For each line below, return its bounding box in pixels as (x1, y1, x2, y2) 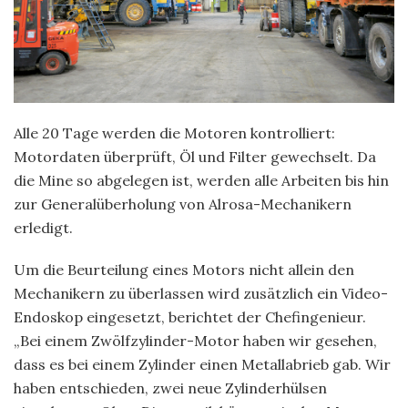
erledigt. (14, 218, 73, 237)
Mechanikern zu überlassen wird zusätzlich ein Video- (14, 283, 388, 302)
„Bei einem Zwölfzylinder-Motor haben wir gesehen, (14, 331, 377, 350)
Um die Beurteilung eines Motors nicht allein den (14, 260, 354, 279)
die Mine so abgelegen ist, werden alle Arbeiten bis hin (14, 170, 389, 189)
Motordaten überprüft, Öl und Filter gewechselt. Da (14, 147, 376, 166)
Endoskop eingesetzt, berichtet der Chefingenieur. (14, 307, 366, 326)
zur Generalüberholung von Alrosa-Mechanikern (14, 194, 352, 213)
